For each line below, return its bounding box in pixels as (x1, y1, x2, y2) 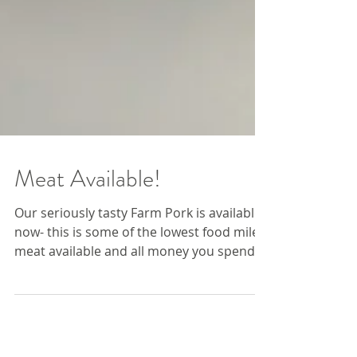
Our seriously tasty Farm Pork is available (14, 249, 261, 266)
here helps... (14, 306, 88, 324)
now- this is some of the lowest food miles (14, 268, 265, 285)
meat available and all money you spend (14, 287, 255, 304)
